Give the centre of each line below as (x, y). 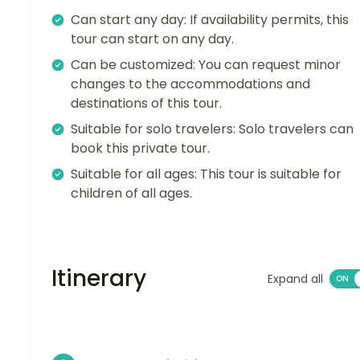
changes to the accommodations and (190, 84)
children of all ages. (131, 193)
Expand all (295, 278)
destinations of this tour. (146, 103)
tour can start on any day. (152, 39)
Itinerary (99, 278)
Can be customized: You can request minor (206, 64)
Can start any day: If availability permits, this (210, 19)
